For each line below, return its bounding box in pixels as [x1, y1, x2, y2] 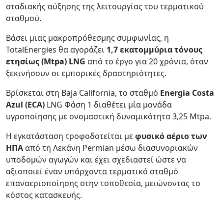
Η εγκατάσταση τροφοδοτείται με [6, 130, 135, 141]
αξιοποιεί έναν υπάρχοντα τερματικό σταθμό [6, 165, 178, 177]
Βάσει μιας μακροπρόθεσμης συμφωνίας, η [6, 32, 169, 43]
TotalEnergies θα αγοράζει [6, 44, 107, 55]
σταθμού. [6, 12, 41, 24]
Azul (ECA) [6, 99, 45, 110]
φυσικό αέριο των [135, 130, 207, 141]
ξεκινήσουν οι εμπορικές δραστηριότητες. [6, 67, 166, 79]
